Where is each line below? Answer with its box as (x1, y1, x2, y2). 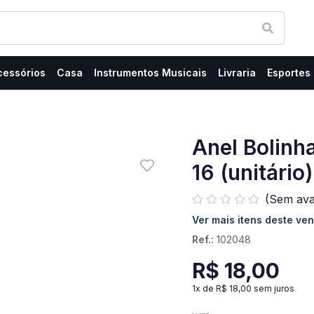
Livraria (218, 67, 256, 78)
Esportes (267, 67, 310, 78)
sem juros (252, 283, 294, 294)
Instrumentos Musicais (94, 67, 207, 78)
